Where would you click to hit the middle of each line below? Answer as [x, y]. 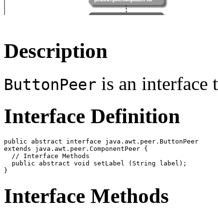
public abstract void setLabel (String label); [95, 163]
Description [56, 51]
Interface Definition [92, 116]
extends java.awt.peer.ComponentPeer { [76, 149]
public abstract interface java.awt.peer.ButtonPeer [101, 142]
